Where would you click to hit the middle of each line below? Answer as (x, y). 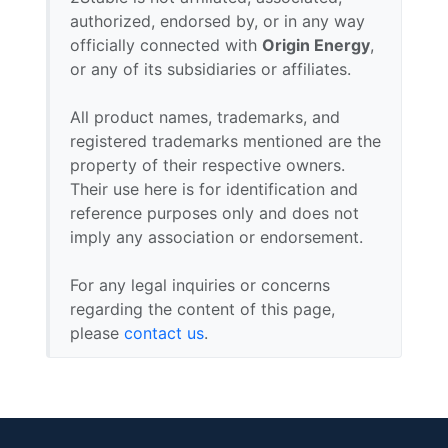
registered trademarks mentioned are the (225, 141)
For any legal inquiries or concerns (200, 285)
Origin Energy (316, 45)
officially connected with (166, 45)
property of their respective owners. (207, 165)
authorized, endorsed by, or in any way (217, 21)
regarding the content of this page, (202, 309)
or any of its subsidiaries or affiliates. (210, 69)
